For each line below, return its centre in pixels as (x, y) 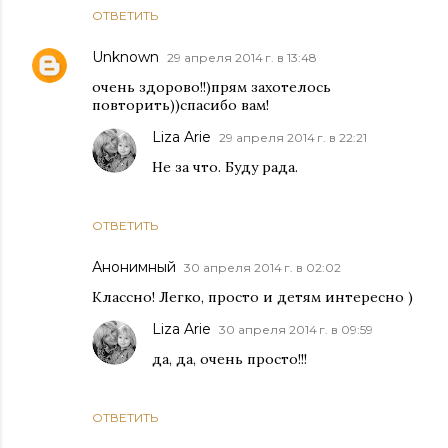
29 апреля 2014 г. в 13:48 (242, 58)
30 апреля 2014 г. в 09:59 (296, 330)
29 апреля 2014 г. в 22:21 (293, 138)
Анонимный (134, 267)
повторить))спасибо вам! (180, 105)
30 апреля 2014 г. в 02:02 (262, 268)
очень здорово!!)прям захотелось (211, 87)
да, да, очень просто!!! (229, 359)
